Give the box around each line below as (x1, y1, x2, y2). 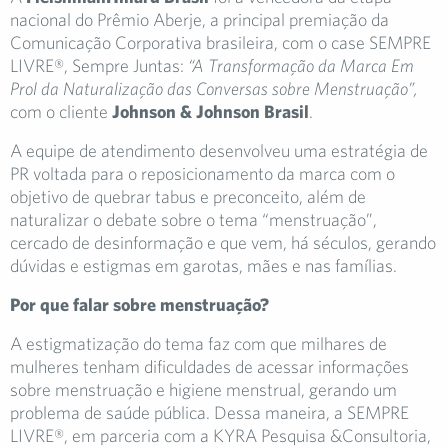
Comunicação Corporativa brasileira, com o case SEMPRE (10, 32, 431, 54)
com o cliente (10, 101, 112, 123)
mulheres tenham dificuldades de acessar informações (10, 356, 409, 378)
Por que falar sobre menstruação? (10, 294, 269, 316)
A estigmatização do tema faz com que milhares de (10, 333, 387, 355)
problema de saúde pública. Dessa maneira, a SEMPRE (10, 402, 409, 424)
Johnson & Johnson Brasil (112, 101, 309, 123)
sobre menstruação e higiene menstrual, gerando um (10, 379, 397, 401)
